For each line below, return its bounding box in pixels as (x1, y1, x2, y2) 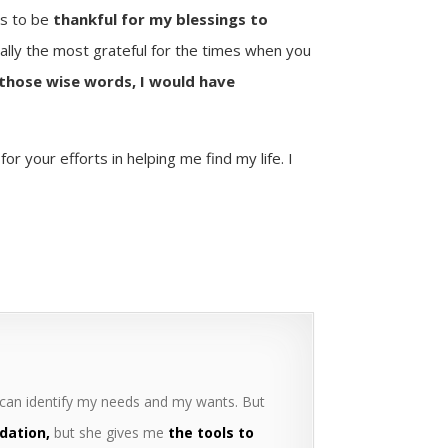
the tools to (168, 422, 255, 442)
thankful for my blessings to (49, 8, 269, 29)
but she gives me (50, 422, 169, 442)
